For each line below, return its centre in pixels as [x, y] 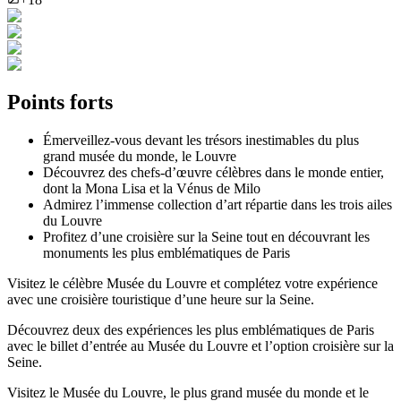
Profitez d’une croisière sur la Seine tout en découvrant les [206, 236]
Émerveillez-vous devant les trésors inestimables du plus [201, 140]
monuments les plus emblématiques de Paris [166, 252]
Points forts [60, 102]
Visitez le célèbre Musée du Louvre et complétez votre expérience [192, 283]
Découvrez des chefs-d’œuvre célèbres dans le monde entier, [213, 172]
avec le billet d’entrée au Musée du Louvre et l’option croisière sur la [200, 346]
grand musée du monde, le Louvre [140, 156]
